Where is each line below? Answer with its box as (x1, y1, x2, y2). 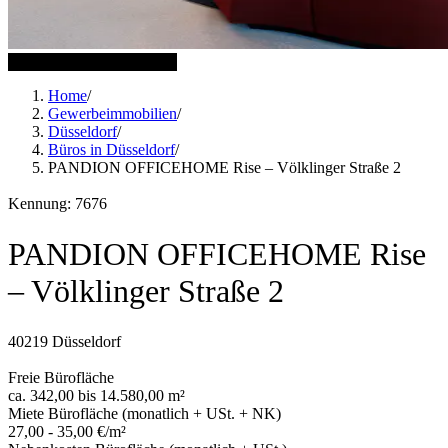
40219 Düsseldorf (8, 333, 121, 351)
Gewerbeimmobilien (48, 104, 177, 122)
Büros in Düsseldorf (48, 140, 175, 158)
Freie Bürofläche (8, 369, 114, 387)
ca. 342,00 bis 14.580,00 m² (8, 387, 185, 405)
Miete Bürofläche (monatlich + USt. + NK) (8, 405, 281, 423)
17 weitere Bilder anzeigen (8, 52, 177, 70)
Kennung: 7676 (8, 194, 107, 212)
